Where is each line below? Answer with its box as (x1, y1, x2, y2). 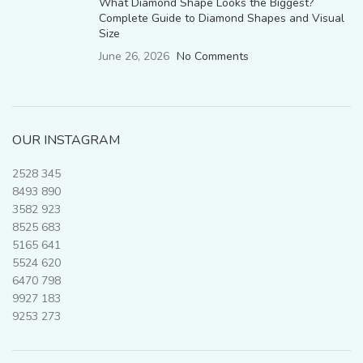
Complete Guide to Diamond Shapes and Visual (99, 11, 344, 27)
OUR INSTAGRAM (12, 131, 120, 150)
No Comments (177, 49, 249, 65)
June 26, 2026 (99, 49, 169, 65)
